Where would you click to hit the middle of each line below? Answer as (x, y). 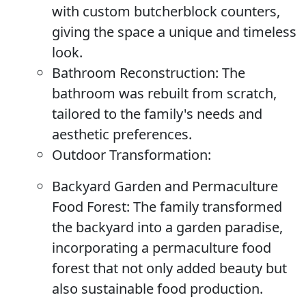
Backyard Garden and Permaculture (165, 186)
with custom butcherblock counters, (166, 11)
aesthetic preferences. (122, 134)
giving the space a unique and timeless (174, 32)
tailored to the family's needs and (157, 114)
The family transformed (206, 207)
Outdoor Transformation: (131, 155)
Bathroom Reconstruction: (135, 73)
